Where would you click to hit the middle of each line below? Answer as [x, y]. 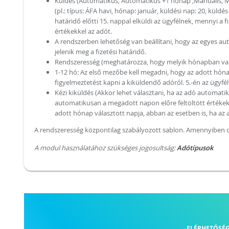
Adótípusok [195, 148]
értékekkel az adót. [83, 31]
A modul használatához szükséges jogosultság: [106, 148]
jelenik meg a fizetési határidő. [100, 52]
